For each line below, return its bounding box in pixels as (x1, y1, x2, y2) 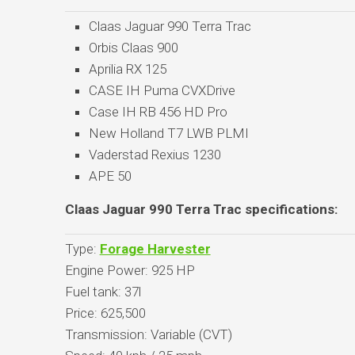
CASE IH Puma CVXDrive (88, 82, 235, 98)
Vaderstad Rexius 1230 (88, 146, 221, 162)
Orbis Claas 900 (88, 39, 178, 55)
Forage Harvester (99, 240, 211, 257)
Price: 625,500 (64, 304, 146, 321)
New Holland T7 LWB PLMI (88, 124, 249, 141)
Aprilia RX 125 (88, 60, 166, 77)
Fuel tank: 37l (64, 283, 141, 300)
